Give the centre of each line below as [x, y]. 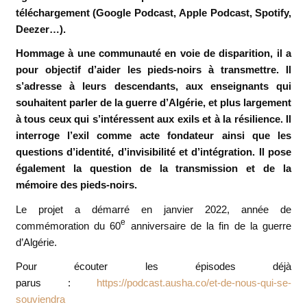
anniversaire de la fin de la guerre [209, 225]
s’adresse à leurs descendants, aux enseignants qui [153, 86]
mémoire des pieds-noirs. [76, 185]
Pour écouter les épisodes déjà [153, 267]
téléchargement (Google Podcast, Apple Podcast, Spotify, [153, 12]
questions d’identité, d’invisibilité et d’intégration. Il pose [153, 152]
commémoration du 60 [68, 225]
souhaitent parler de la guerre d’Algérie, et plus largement [153, 103]
